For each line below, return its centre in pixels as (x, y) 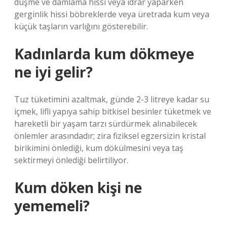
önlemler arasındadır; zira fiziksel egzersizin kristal (110, 136)
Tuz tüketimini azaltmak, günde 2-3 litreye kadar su (112, 99)
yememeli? (52, 206)
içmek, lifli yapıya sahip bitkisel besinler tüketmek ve (113, 111)
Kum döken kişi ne (78, 187)
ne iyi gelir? (53, 72)
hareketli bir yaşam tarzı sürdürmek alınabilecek (106, 124)
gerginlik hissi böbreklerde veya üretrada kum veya (112, 14)
